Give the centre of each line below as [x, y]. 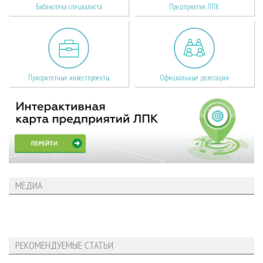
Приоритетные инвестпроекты [69, 78]
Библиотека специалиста [69, 7]
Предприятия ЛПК [194, 7]
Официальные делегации [194, 78]
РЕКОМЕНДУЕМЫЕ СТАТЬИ [64, 245]
